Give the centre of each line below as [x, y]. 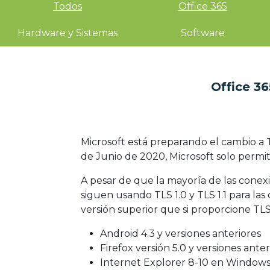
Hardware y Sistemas [67, 33]
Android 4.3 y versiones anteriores [181, 234]
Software [202, 33]
